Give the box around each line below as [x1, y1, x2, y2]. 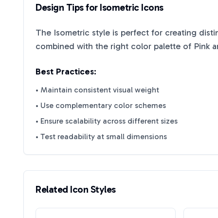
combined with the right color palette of [36, 41, 194, 52]
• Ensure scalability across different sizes [36, 116, 178, 126]
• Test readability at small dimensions [36, 132, 167, 141]
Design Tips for [36, 1, 100, 13]
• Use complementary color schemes [36, 101, 166, 110]
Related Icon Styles [36, 183, 116, 195]
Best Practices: [36, 66, 96, 77]
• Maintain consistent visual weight [36, 85, 159, 94]
